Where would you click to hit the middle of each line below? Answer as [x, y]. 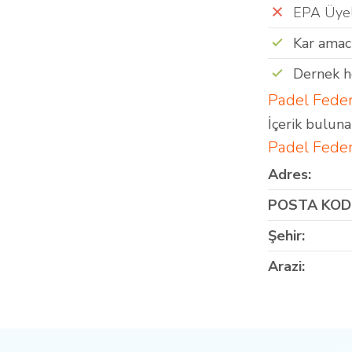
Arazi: [286, 267]
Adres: [290, 175]
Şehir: [286, 236]
